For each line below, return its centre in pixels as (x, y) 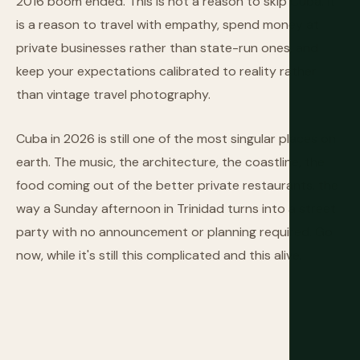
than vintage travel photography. (113, 94)
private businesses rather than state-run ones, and (167, 48)
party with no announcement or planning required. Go (174, 232)
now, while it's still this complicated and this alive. (159, 255)
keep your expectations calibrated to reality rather (166, 71)
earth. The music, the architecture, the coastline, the (170, 162)
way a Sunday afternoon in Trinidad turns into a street (176, 209)
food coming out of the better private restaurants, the (177, 185)
